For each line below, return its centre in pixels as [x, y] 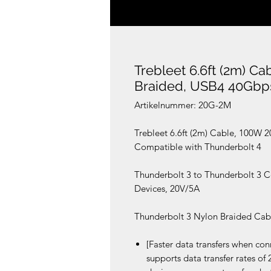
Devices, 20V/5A [167, 189]
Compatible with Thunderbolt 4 [198, 147]
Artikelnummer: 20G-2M [183, 105]
